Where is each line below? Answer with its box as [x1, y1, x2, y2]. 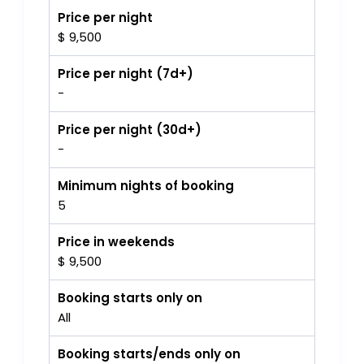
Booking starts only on [58, 289, 203, 307]
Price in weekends [58, 233, 175, 251]
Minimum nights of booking [58, 177, 235, 195]
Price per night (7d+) [58, 65, 194, 83]
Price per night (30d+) [58, 121, 202, 139]
